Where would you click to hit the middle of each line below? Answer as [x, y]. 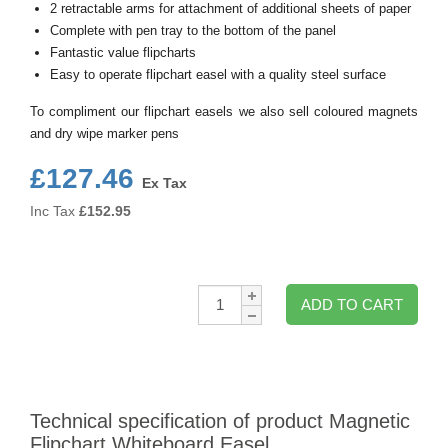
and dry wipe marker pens [104, 133]
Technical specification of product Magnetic [220, 421]
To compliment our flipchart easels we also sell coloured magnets [224, 111]
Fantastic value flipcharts [123, 52]
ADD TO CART [352, 304]
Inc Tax [52, 211]
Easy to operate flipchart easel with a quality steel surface [218, 74]
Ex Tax [164, 183]
